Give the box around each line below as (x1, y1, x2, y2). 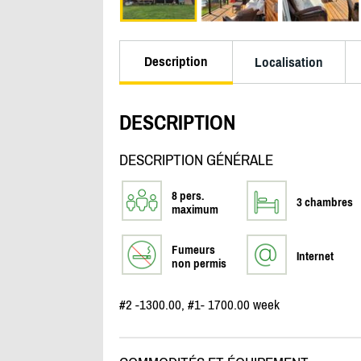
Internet (296, 249, 334, 263)
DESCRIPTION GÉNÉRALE (118, 151, 273, 169)
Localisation (254, 54, 323, 70)
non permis (171, 256, 226, 271)
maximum (171, 202, 218, 217)
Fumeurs (171, 243, 215, 257)
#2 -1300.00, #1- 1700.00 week (118, 297, 280, 313)
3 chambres (296, 195, 353, 210)
